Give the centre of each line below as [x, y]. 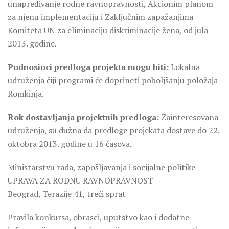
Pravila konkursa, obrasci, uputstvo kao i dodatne [98, 217]
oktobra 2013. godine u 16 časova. [70, 144]
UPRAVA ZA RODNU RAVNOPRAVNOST [81, 180]
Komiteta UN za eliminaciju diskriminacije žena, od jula [108, 30]
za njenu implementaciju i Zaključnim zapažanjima [100, 17]
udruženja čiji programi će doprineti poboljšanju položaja [113, 80]
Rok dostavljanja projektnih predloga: [83, 117]
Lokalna [184, 67]
